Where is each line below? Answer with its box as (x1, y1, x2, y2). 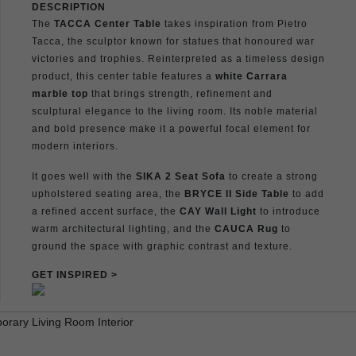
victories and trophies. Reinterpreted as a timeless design (32, 52, 325, 64)
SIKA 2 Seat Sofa (136, 170, 226, 182)
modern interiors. (32, 140, 118, 152)
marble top (32, 87, 88, 99)
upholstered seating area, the (32, 188, 184, 199)
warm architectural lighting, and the (32, 222, 215, 234)
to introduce (257, 205, 320, 217)
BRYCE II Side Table (184, 188, 289, 199)
